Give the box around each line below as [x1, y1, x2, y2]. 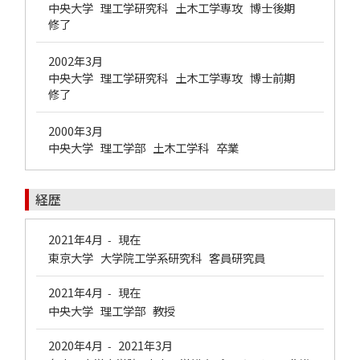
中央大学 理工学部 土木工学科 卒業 [48, 139, 239, 156]
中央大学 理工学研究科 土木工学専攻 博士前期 [48, 69, 300, 86]
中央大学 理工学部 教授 [48, 302, 175, 319]
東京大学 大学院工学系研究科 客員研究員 [48, 249, 265, 266]
